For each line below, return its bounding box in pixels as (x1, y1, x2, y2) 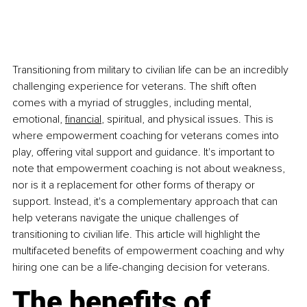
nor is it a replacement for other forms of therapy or (12, 178, 258, 193)
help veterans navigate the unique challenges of (12, 211, 241, 225)
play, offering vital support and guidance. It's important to (12, 145, 278, 160)
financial (65, 112, 101, 127)
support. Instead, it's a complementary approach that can (12, 195, 280, 209)
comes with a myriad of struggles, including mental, (12, 96, 254, 110)
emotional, (12, 112, 62, 127)
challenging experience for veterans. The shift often (12, 79, 259, 94)
